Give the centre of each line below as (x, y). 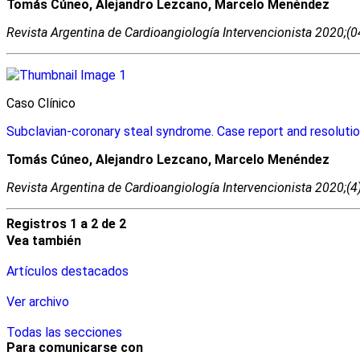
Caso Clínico (41, 104)
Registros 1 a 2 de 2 (66, 224)
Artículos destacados (67, 272)
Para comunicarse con (75, 348)
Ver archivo (38, 302)
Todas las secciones (64, 333)
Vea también (44, 241)
